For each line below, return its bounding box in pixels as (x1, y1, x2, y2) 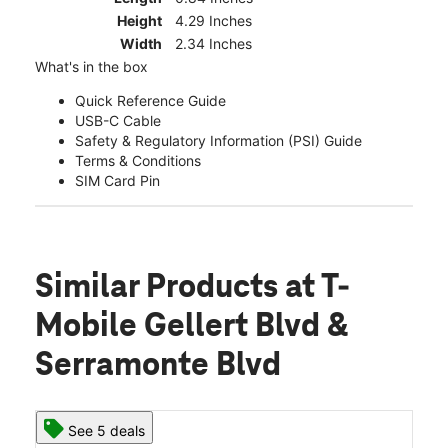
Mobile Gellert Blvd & (35, 309, 348, 346)
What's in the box (35, 58, 148, 76)
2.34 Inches (175, 35, 252, 53)
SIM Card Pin (75, 172, 160, 190)
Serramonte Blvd (35, 348, 281, 385)
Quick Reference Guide (75, 92, 226, 110)
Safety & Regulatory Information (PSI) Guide (75, 132, 362, 150)
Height (117, 12, 162, 30)
